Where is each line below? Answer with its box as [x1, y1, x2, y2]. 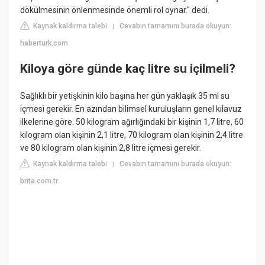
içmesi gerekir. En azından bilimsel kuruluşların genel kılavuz [20, 104, 243, 114]
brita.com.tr [20, 176, 59, 185]
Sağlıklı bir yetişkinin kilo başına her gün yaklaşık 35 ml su [20, 91, 230, 101]
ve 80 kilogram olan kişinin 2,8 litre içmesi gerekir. [20, 143, 202, 153]
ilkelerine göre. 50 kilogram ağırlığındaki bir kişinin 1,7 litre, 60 [20, 117, 244, 127]
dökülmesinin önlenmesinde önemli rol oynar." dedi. [20, 5, 210, 15]
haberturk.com [20, 38, 69, 47]
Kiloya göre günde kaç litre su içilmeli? [20, 62, 236, 76]
